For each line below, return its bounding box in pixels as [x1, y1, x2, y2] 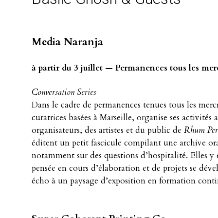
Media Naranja [32, 35, 103, 49]
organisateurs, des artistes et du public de [32, 125, 184, 136]
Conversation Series [32, 87, 96, 98]
